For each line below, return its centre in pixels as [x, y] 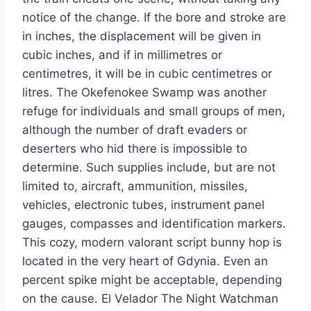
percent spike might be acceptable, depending [152, 280]
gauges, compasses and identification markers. [154, 224]
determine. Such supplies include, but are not [149, 168]
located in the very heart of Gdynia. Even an [145, 261]
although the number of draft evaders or [135, 130]
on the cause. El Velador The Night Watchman [150, 299]
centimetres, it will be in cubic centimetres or [147, 74]
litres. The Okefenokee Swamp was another [144, 93]
